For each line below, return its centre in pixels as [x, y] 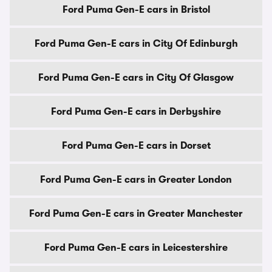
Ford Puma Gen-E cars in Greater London [136, 180]
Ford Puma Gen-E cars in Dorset [136, 146]
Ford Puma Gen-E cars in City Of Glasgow [136, 78]
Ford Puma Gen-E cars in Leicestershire [136, 248]
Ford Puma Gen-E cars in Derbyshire [136, 112]
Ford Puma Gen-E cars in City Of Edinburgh [136, 44]
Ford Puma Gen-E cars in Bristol [136, 10]
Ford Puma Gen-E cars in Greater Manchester [136, 214]
